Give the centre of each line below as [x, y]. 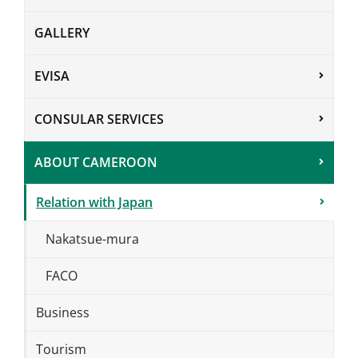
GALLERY [62, 33]
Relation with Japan [94, 203]
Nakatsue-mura [92, 239]
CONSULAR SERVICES [99, 119]
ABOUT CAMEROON [96, 163]
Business [63, 313]
